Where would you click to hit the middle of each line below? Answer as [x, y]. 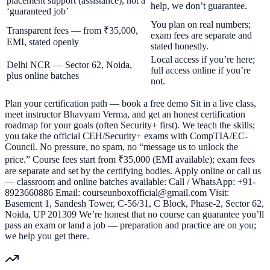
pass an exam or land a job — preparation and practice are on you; [130, 225]
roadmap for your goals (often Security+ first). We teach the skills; [130, 125]
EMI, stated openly [43, 42]
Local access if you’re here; [203, 60]
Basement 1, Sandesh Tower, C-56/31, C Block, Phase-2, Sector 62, [134, 204]
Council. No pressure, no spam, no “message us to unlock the [121, 147]
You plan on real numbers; [201, 25]
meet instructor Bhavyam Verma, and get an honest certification [125, 115]
